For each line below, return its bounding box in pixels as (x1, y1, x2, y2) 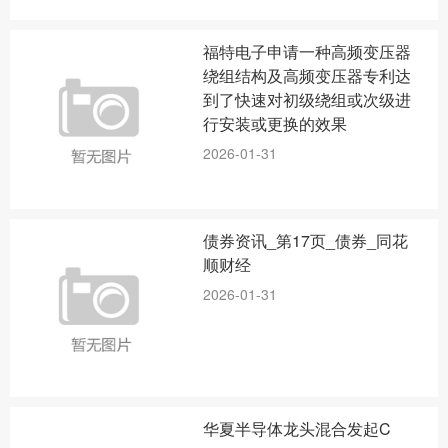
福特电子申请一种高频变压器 (203, 40, 412, 64)
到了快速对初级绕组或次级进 (203, 88, 412, 112)
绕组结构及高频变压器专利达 (203, 64, 412, 88)
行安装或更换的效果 (203, 112, 348, 136)
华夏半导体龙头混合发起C (203, 416, 392, 440)
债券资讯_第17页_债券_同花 (203, 228, 409, 252)
